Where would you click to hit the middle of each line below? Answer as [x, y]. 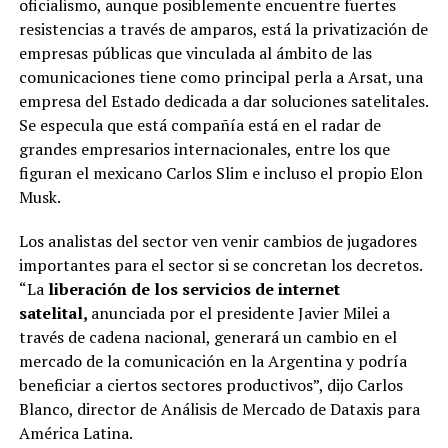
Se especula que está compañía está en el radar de [199, 124]
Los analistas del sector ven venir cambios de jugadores [217, 240]
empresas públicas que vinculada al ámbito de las [195, 52]
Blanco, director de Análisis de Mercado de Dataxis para [219, 408]
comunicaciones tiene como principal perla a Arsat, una [220, 76]
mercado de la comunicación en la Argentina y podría [212, 360]
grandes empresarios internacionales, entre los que [204, 148]
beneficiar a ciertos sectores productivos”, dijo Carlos [210, 384]
